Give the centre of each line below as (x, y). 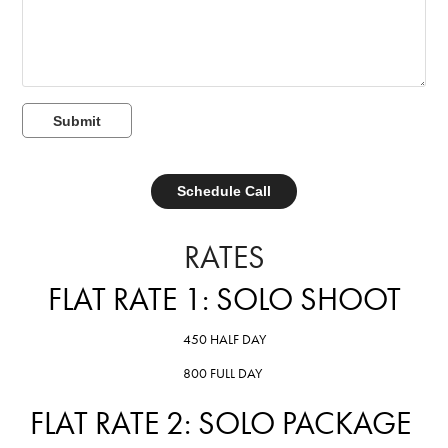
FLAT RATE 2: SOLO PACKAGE (224, 422)
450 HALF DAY (224, 339)
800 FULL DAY (224, 373)
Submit (77, 120)
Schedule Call (224, 190)
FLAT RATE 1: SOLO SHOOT (224, 298)
